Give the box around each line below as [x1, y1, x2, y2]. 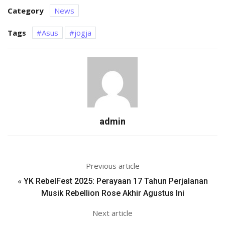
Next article [92, 208, 133, 218]
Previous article [85, 161, 140, 171]
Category [8, 6, 44, 16]
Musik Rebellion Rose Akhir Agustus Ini [41, 188, 184, 198]
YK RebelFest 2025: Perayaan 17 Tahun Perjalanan [23, 176, 208, 186]
